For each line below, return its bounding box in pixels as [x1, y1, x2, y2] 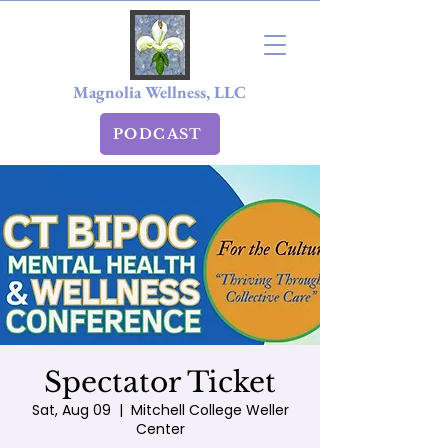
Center [135, 419, 185, 439]
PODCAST [113, 125, 203, 143]
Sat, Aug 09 [31, 400, 111, 420]
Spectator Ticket [44, 365, 276, 400]
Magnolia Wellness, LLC [73, 81, 246, 103]
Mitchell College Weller [130, 400, 289, 420]
